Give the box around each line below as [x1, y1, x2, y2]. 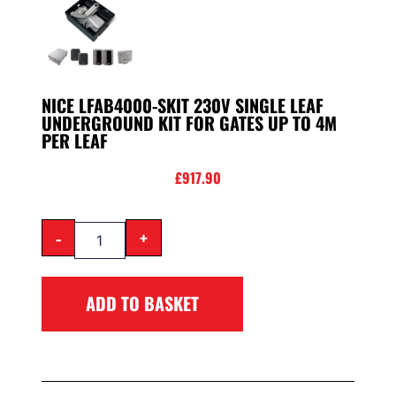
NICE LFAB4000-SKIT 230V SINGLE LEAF [41, 92, 324, 119]
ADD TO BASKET [85, 289, 199, 316]
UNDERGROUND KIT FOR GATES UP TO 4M [41, 110, 337, 137]
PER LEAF [41, 127, 108, 155]
